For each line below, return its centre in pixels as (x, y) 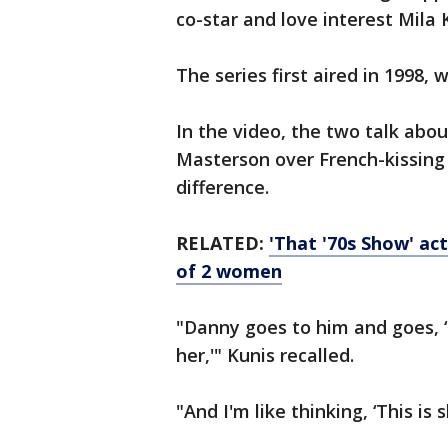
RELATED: (222, 243)
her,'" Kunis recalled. (265, 355)
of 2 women (229, 271)
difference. (222, 187)
